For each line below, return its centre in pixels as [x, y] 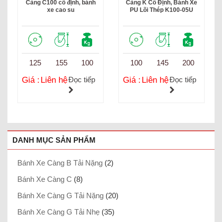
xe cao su [60, 10]
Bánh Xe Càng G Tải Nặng [60, 196]
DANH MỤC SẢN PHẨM [54, 140]
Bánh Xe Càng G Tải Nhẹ [58, 212]
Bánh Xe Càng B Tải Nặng [60, 163]
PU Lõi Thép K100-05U [162, 10]
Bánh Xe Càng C [45, 179]
